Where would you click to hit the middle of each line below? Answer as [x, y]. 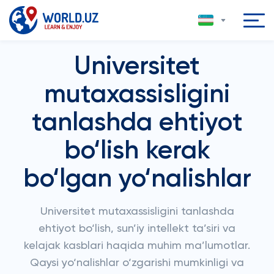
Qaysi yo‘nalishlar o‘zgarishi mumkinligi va [137, 263]
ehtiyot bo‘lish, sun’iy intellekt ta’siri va [137, 229]
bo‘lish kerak [137, 151]
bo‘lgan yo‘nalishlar [137, 179]
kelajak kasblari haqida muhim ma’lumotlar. [137, 246]
